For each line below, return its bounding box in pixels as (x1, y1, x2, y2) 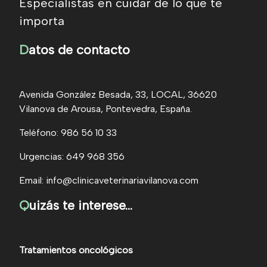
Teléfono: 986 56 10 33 (19, 127, 117, 139)
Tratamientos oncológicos (19, 244, 133, 256)
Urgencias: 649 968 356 (19, 151, 125, 163)
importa (19, 14, 64, 29)
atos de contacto (29, 42, 130, 58)
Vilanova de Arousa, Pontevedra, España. (19, 103, 192, 115)
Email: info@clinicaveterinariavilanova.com (19, 175, 198, 187)
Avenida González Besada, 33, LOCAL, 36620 (19, 89, 217, 101)
